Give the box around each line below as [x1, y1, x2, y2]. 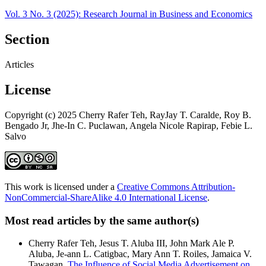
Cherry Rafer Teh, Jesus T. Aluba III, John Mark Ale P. [28, 238, 235, 249]
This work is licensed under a [5, 182, 117, 192]
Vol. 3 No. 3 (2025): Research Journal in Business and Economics [5, 9, 252, 20]
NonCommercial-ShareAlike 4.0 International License [5, 192, 207, 203]
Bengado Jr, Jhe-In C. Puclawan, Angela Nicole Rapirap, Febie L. [5, 121, 252, 131]
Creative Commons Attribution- [117, 182, 235, 192]
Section [5, 31, 49, 47]
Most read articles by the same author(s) [5, 214, 199, 227]
